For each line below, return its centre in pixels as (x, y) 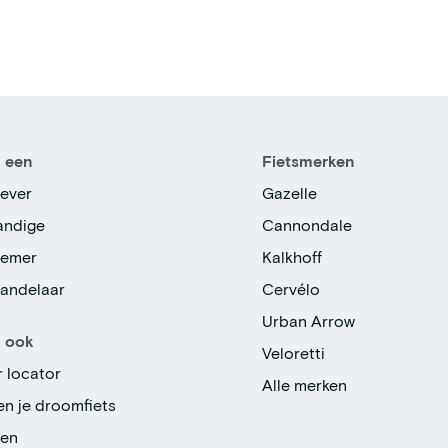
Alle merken (305, 385)
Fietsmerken (309, 161)
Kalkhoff (292, 257)
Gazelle (290, 193)
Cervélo (291, 289)
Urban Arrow (309, 321)
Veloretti (294, 353)
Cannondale (307, 225)
